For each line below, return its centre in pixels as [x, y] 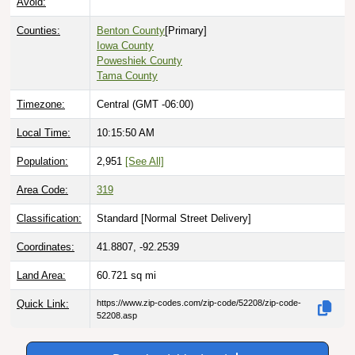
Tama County [127, 54]
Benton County [131, 9]
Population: [42, 139]
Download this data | [171, 338]
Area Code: [42, 168]
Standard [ [120, 197]
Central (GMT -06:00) [145, 82]
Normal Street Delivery [196, 197]
